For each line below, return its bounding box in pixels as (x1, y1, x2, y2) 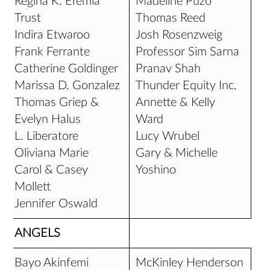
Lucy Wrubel (136, 130, 200, 142)
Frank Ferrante (14, 46, 90, 58)
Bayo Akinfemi (14, 257, 89, 269)
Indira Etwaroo (14, 29, 90, 41)
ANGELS (14, 227, 67, 239)
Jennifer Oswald (14, 198, 98, 210)
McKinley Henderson (136, 257, 244, 269)
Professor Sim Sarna (136, 46, 240, 58)
